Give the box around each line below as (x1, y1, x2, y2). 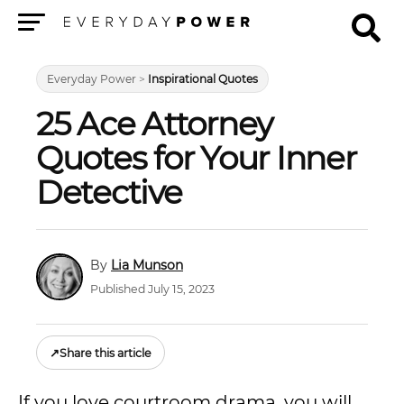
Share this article (60, 345, 151, 360)
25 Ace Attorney (36, 104, 273, 143)
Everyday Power (47, 72, 136, 86)
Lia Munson (111, 256, 183, 273)
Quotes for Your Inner (36, 138, 356, 178)
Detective (36, 172, 182, 212)
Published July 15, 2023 (90, 282, 215, 297)
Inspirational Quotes (148, 72, 258, 86)
